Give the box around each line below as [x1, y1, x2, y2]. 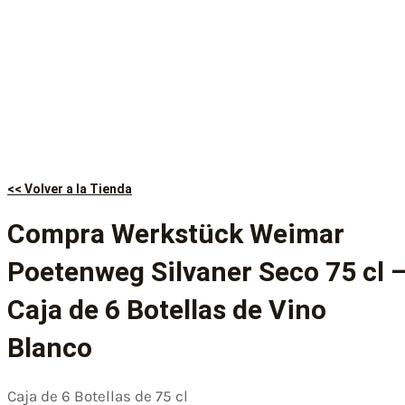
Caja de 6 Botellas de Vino [7, 293, 326, 325]
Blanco [7, 331, 92, 363]
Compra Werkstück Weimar [7, 217, 344, 250]
